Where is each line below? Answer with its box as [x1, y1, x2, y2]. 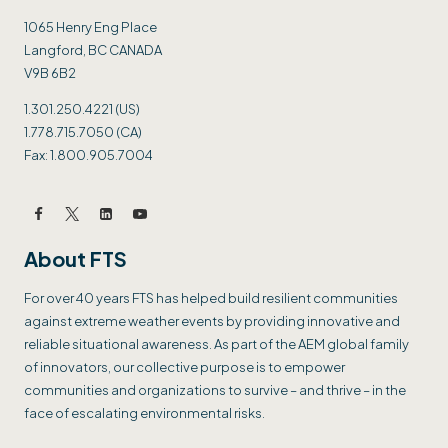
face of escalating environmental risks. [24, 404, 265, 421]
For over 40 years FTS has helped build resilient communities [24, 289, 398, 306]
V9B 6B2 [24, 64, 76, 81]
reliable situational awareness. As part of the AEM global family [24, 335, 409, 352]
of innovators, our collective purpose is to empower [24, 358, 345, 375]
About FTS [24, 245, 127, 271]
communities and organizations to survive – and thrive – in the [24, 381, 406, 398]
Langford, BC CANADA [24, 41, 162, 58]
